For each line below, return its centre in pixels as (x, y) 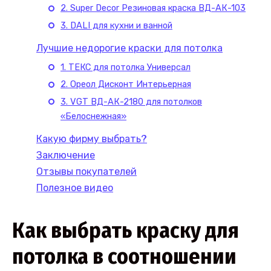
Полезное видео (75, 188)
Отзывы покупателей (87, 172)
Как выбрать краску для (126, 231)
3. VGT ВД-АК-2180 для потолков (131, 101)
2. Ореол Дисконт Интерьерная (126, 84)
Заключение (66, 155)
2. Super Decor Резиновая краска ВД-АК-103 (153, 8)
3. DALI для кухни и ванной (116, 25)
